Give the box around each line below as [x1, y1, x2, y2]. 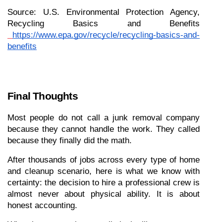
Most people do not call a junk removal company [7, 113, 200, 122]
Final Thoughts [7, 90, 78, 102]
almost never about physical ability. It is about [7, 189, 200, 199]
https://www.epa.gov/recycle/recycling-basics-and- [12, 30, 200, 40]
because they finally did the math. [7, 136, 132, 145]
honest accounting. [7, 201, 77, 210]
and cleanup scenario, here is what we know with [7, 166, 200, 176]
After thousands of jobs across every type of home [7, 155, 200, 165]
